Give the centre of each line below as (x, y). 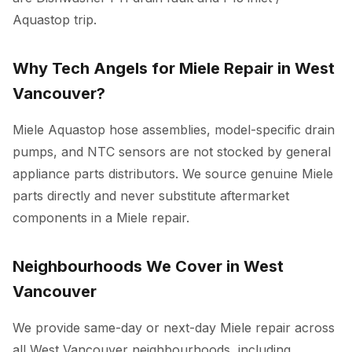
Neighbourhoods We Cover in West (148, 266)
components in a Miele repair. (101, 218)
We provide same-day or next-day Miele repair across (174, 328)
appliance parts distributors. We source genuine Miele (173, 174)
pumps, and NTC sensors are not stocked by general (172, 152)
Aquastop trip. (55, 20)
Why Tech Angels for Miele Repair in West (174, 68)
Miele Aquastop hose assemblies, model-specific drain (174, 130)
